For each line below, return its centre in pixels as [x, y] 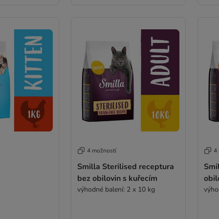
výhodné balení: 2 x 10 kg [116, 189]
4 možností [101, 151]
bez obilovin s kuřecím [117, 178]
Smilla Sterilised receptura [125, 167]
